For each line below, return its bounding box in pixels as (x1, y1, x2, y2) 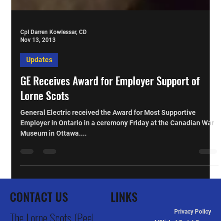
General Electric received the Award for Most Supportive (20, 140, 196, 148)
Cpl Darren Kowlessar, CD (20, 60, 87, 67)
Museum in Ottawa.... (20, 160, 87, 169)
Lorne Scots (20, 118, 69, 135)
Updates (26, 87, 52, 95)
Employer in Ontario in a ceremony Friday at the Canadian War (20, 150, 214, 158)
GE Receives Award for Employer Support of (20, 104, 200, 120)
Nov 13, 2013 (20, 68, 56, 75)
